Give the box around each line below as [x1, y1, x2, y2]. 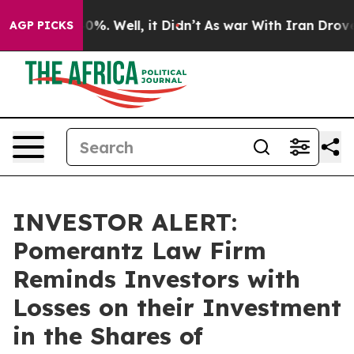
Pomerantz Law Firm [13, 235, 266, 265]
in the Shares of [13, 321, 203, 351]
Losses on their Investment [13, 292, 341, 322]
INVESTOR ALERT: [13, 207, 237, 237]
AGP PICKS [9, 18, 73, 32]
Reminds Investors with [13, 264, 300, 294]
